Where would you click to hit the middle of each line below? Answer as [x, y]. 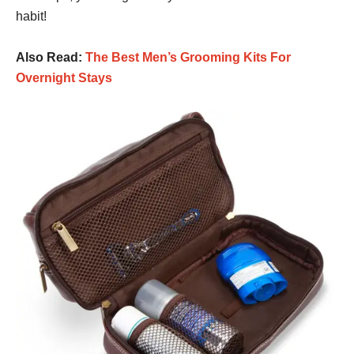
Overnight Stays [64, 78]
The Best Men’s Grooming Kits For [188, 58]
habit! [31, 17]
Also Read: [51, 58]
